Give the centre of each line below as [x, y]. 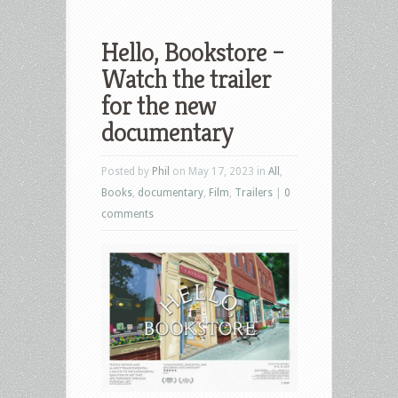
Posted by [127, 171]
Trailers [254, 192]
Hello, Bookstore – [193, 52]
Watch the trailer [186, 79]
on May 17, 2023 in [219, 171]
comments [127, 214]
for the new [159, 105]
